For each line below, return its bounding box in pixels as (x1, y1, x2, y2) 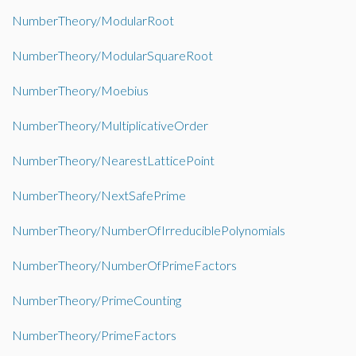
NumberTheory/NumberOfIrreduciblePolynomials (12, 222, 285, 238)
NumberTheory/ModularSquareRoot (12, 48, 213, 63)
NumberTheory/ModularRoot (12, 13, 174, 28)
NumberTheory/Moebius (12, 83, 149, 98)
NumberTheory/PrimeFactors (12, 327, 176, 342)
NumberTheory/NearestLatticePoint (12, 153, 215, 168)
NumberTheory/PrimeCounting (12, 292, 181, 308)
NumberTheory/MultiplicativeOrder (12, 118, 208, 133)
